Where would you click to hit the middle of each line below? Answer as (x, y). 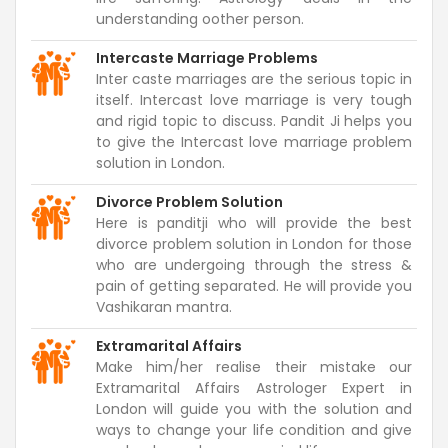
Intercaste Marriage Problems (207, 57)
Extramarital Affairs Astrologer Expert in (254, 387)
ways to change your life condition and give (254, 429)
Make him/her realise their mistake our (254, 366)
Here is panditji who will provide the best (254, 222)
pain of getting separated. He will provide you (254, 285)
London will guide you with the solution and (254, 408)
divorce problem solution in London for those (254, 243)
